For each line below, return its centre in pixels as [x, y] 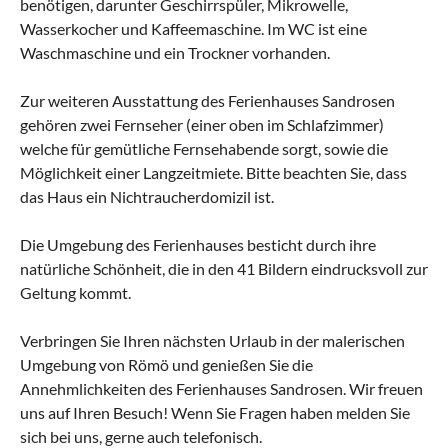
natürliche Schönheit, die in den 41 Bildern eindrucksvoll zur [224, 268]
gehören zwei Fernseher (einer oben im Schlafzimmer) [202, 124]
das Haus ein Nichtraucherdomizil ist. [147, 196]
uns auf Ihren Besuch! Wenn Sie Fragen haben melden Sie [215, 412]
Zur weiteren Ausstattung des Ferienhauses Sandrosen [207, 100]
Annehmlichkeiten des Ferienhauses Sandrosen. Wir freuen [221, 388]
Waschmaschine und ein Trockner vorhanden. [175, 52]
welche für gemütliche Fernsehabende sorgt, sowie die [204, 148]
